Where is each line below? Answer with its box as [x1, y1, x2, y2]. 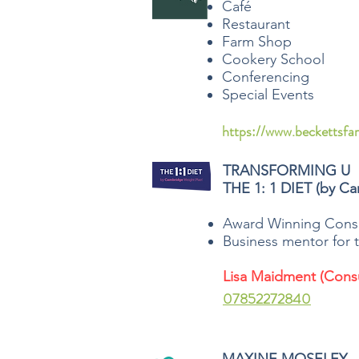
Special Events [222, 86, 314, 103]
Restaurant [222, 15, 290, 33]
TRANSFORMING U [223, 162, 350, 179]
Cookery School [222, 50, 325, 68]
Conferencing [222, 68, 309, 86]
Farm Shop [222, 33, 292, 50]
